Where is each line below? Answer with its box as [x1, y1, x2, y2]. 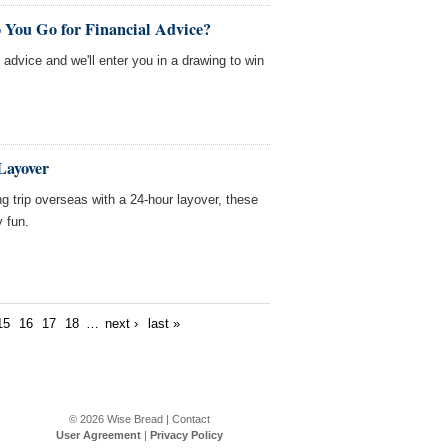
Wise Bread [106, 413, 163, 425]
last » [147, 316, 180, 331]
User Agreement [55, 429, 141, 441]
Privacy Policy [149, 429, 223, 441]
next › [105, 316, 139, 331]
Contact [171, 413, 210, 425]
